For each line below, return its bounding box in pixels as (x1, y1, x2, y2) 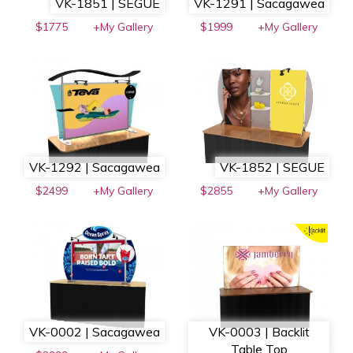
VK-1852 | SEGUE (220, 159, 325, 176)
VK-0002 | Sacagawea (29, 323, 160, 340)
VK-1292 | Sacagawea (29, 159, 160, 176)
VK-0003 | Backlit (208, 323, 310, 340)
